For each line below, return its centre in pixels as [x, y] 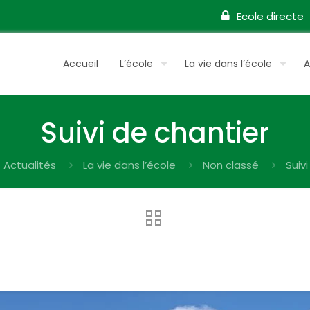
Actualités [30, 165]
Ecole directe [270, 16]
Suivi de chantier [155, 133]
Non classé [231, 165]
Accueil [81, 64]
